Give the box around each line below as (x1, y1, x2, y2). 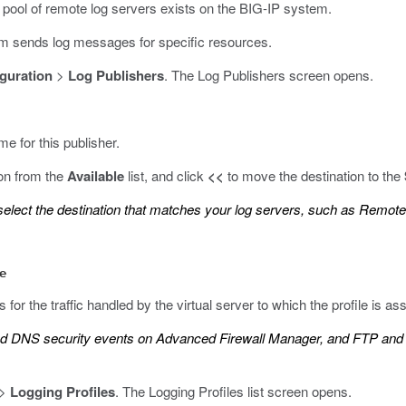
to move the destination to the (224, 166, 404, 185)
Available (67, 166, 124, 186)
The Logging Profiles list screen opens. (122, 382, 352, 401)
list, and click (124, 166, 208, 185)
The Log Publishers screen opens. (168, 65, 373, 84)
